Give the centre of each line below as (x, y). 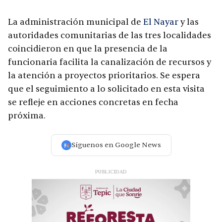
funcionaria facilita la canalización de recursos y (110, 62)
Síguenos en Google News (116, 145)
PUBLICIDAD (111, 172)
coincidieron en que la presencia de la (88, 49)
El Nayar (161, 22)
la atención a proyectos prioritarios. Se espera (104, 76)
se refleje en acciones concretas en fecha (93, 103)
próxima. (27, 116)
